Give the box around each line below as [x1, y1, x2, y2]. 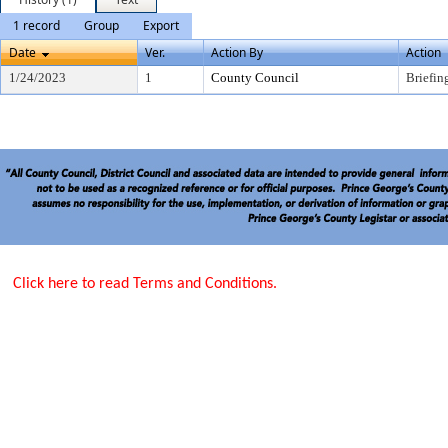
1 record [13, 17, 60, 34]
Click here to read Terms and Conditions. [12, 275, 277, 292]
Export [143, 17, 179, 34]
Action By [211, 44, 263, 61]
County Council [211, 70, 299, 85]
